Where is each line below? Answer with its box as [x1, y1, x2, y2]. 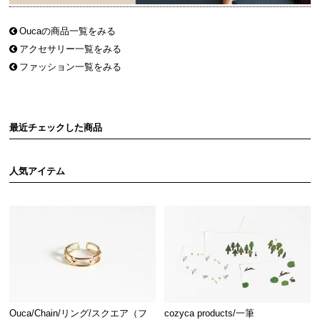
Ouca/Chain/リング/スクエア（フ [9, 307, 148, 319]
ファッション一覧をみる [19, 61, 122, 72]
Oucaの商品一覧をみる [19, 25, 116, 36]
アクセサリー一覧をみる [19, 43, 122, 54]
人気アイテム [9, 165, 66, 176]
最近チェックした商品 [9, 121, 103, 133]
